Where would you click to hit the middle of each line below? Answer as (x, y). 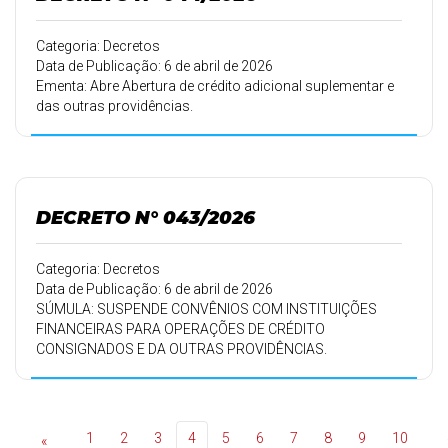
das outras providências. (114, 106)
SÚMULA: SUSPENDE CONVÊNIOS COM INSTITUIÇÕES (206, 309)
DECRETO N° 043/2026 (145, 217)
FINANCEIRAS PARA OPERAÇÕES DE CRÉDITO (180, 329)
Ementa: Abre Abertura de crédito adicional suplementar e (215, 86)
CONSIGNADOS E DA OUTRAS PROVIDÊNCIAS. (181, 349)
